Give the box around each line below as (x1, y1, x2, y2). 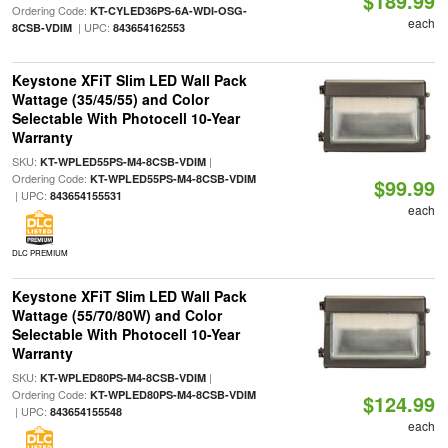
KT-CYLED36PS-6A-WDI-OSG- (89, 3, 247, 18)
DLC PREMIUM (11, 247, 68, 258)
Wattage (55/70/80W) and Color (11, 305, 222, 325)
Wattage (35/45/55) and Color (11, 89, 209, 109)
